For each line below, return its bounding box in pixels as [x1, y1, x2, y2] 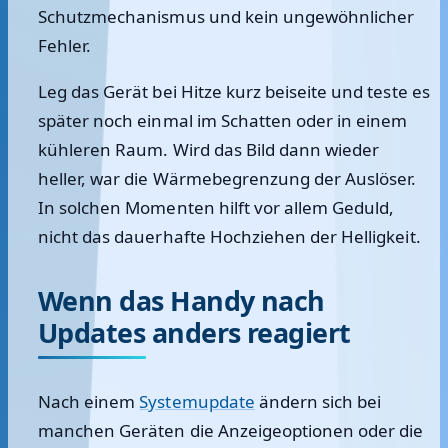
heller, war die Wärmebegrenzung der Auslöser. [38, 167, 417, 190]
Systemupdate [139, 390, 255, 413]
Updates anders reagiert [38, 314, 351, 351]
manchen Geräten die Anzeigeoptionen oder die [38, 419, 424, 442]
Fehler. [38, 34, 92, 57]
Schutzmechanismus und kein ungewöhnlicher [38, 5, 415, 28]
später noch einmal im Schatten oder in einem [38, 109, 408, 132]
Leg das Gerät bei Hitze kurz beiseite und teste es [38, 80, 430, 103]
